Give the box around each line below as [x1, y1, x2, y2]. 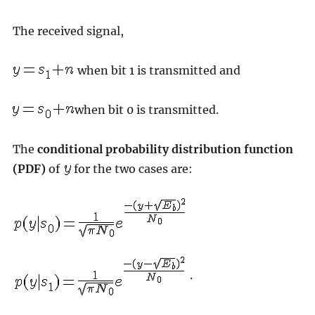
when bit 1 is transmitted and [74, 63, 240, 78]
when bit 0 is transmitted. [74, 103, 219, 117]
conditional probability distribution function [37, 142, 293, 157]
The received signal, [12, 24, 124, 39]
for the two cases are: [73, 162, 193, 176]
